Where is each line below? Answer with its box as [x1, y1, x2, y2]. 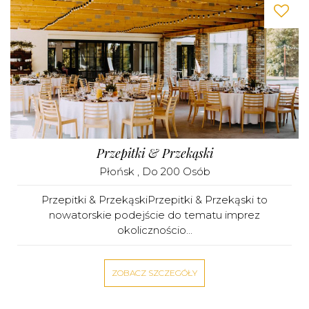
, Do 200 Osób [137, 165, 210, 178]
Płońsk [99, 165, 137, 178]
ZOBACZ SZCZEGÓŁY [112, 268, 197, 278]
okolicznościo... [117, 223, 192, 237]
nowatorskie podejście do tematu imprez [49, 208, 260, 221]
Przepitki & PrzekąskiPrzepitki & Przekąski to [41, 193, 268, 206]
